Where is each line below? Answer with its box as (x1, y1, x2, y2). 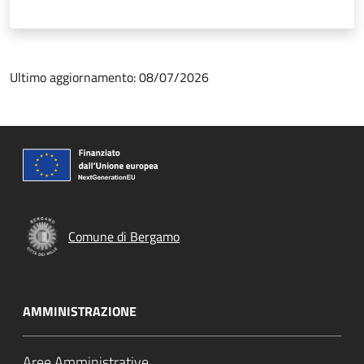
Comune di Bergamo (68, 226, 180, 246)
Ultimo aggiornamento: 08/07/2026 (10, 67, 209, 87)
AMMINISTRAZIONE (23, 301, 136, 321)
